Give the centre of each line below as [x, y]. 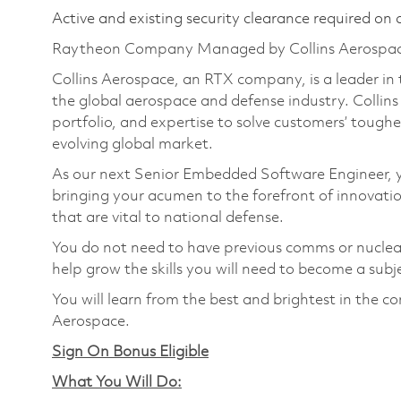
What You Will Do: [117, 382]
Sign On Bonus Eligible [130, 352]
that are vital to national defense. [168, 218]
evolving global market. [132, 144]
